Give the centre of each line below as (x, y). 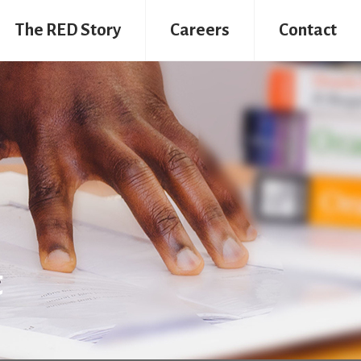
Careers (200, 30)
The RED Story (68, 30)
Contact (308, 30)
